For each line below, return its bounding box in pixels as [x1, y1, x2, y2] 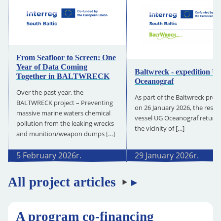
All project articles [8, 174, 116, 189]
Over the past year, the [16, 87, 83, 97]
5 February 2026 [16, 150, 76, 161]
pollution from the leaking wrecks [16, 118, 114, 128]
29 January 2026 [135, 150, 193, 161]
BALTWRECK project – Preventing [16, 98, 113, 107]
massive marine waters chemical [16, 108, 110, 117]
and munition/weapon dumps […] [16, 129, 115, 138]
